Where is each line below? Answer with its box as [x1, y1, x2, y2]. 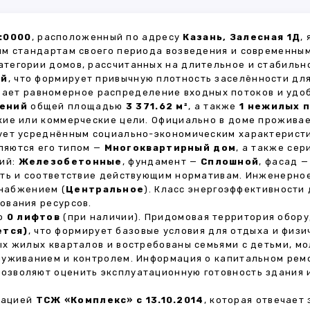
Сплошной [200, 156, 259, 167]
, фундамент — [122, 156, 201, 167]
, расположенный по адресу [31, 32, 183, 42]
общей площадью [27, 101, 126, 111]
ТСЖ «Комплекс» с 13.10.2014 [35, 295, 204, 305]
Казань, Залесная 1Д [183, 32, 301, 42]
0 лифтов [6, 212, 61, 222]
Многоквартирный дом [104, 143, 237, 153]
